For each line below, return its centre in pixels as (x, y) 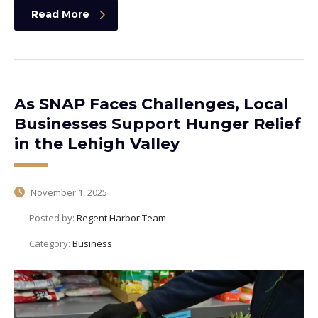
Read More (60, 15)
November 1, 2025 (68, 193)
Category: (51, 244)
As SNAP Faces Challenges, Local (151, 104)
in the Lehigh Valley (97, 144)
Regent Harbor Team (121, 218)
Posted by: (53, 218)
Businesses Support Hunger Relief (158, 124)
